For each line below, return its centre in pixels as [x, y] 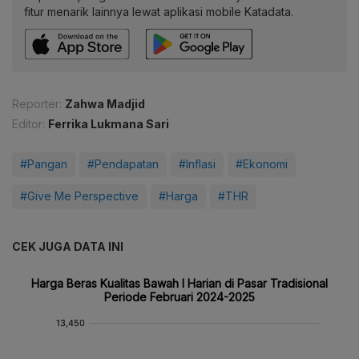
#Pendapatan [123, 164]
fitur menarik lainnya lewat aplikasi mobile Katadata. [159, 12]
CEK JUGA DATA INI [68, 247]
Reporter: [37, 104]
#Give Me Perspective [79, 196]
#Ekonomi [262, 164]
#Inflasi [197, 164]
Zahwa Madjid [105, 104]
